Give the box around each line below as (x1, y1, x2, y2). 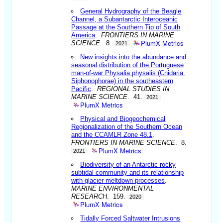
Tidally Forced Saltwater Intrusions (80, 214, 181, 222)
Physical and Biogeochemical (80, 114, 166, 122)
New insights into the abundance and (80, 53, 187, 61)
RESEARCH (71, 192, 108, 200)
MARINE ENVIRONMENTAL (71, 184, 154, 192)
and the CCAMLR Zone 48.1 (71, 130, 153, 138)
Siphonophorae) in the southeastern (71, 77, 174, 85)
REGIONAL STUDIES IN (97, 85, 170, 93)
